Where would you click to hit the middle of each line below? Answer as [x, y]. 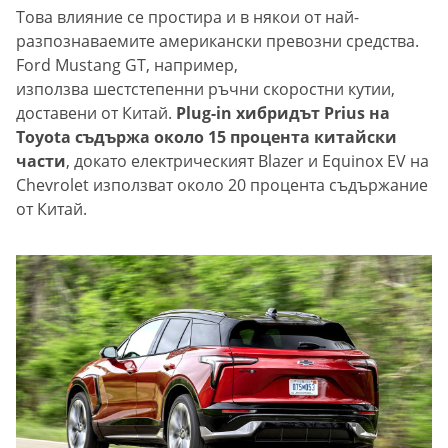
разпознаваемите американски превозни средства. [217, 41]
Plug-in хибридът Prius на [283, 113]
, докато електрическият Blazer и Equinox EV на [247, 161]
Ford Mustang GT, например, [127, 65]
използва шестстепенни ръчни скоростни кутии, [205, 89]
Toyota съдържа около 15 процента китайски [206, 137]
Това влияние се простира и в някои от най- [187, 17]
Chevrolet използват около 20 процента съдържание [222, 185]
